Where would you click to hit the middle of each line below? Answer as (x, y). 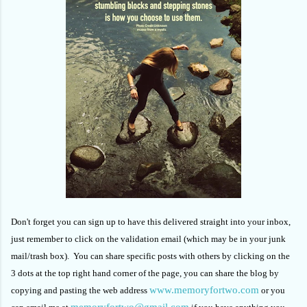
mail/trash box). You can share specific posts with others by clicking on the (150, 256)
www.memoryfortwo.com (204, 290)
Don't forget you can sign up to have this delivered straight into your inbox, (151, 221)
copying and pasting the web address (80, 290)
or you (272, 290)
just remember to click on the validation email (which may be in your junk (148, 238)
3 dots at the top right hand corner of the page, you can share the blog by (145, 273)
